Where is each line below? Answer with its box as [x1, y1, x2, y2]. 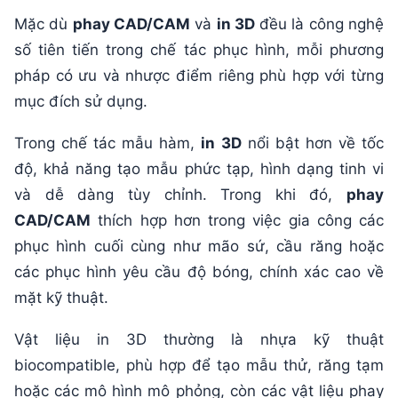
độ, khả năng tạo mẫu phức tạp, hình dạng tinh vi [14, 159, 384, 178]
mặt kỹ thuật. [14, 288, 108, 306]
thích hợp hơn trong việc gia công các [91, 211, 384, 229]
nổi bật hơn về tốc [241, 133, 385, 152]
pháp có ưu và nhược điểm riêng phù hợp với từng [14, 66, 384, 84]
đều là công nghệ [254, 14, 385, 33]
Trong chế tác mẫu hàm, [14, 133, 202, 152]
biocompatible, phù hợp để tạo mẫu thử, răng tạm [14, 355, 384, 374]
